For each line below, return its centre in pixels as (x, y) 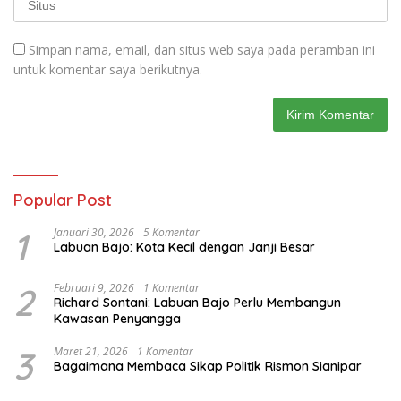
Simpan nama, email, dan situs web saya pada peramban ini (202, 50)
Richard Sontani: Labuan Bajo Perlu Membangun (197, 303)
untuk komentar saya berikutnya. (108, 70)
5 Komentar (171, 233)
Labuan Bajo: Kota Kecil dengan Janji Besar (184, 247)
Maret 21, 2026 (91, 352)
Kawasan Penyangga (117, 319)
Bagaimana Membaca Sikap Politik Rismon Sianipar (208, 367)
